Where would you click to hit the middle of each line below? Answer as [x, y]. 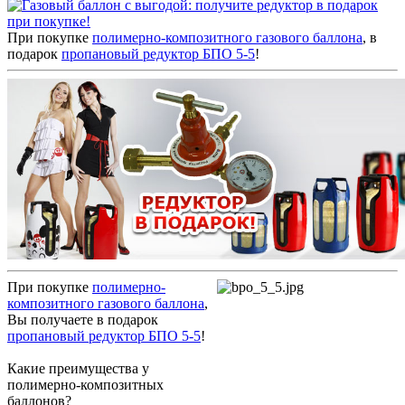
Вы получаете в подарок [83, 319]
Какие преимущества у [78, 368]
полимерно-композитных [85, 384]
